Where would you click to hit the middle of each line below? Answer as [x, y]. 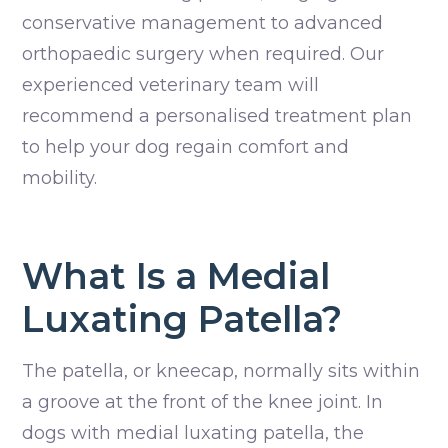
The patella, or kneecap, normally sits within [221, 371]
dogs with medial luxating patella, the [193, 433]
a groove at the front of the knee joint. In [202, 402]
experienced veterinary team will [170, 85]
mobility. [59, 178]
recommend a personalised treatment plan [217, 116]
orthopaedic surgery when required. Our [203, 54]
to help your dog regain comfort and [185, 147]
